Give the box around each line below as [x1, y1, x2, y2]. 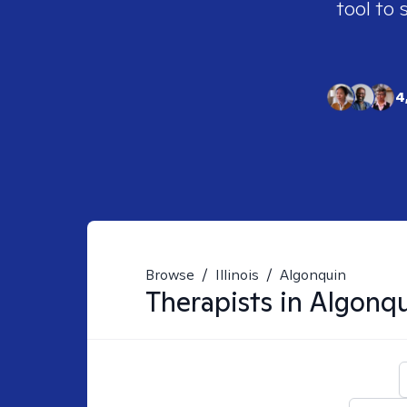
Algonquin [280, 265, 346, 284]
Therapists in [145, 283, 309, 320]
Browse [145, 265, 194, 284]
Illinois [215, 265, 259, 284]
